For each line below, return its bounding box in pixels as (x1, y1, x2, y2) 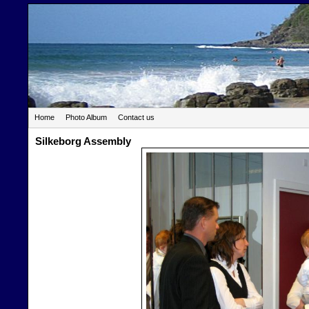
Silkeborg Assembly (35, 135, 131, 147)
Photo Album (66, 113, 107, 121)
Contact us (118, 113, 154, 121)
